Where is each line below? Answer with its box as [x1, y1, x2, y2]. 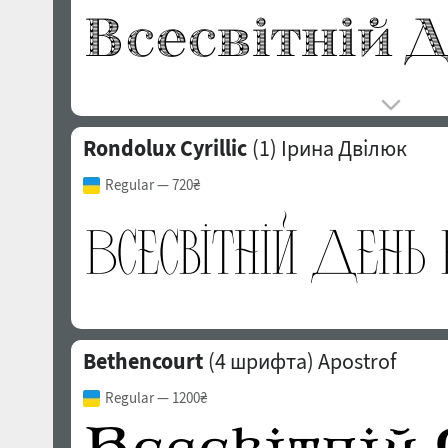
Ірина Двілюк [280, 134, 407, 162]
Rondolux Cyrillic [82, 134, 247, 162]
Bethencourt [82, 347, 203, 375]
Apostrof [317, 347, 396, 375]
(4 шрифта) [203, 347, 314, 375]
